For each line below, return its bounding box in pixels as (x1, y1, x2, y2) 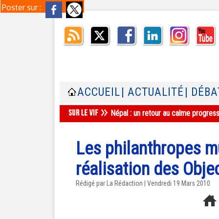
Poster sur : (2, 2, 43, 12)
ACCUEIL (77, 86, 120, 99)
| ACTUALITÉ (121, 86, 184, 99)
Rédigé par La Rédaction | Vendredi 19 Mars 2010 (76, 179, 210, 187)
